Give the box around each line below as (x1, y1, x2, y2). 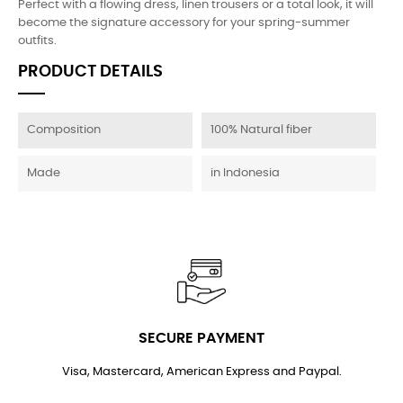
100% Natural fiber (210, 124, 312, 136)
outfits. (18, 35, 57, 47)
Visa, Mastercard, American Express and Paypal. (61, 365, 342, 378)
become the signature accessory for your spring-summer (18, 17, 350, 29)
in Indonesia (210, 167, 280, 179)
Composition (27, 124, 101, 136)
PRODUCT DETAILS (18, 64, 163, 80)
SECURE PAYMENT (139, 330, 264, 345)
